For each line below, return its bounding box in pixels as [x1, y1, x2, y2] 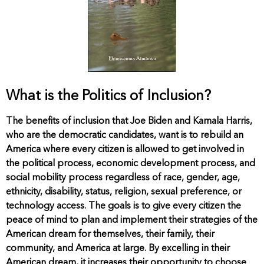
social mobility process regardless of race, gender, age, [6, 173, 240, 183]
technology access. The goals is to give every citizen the [6, 202, 241, 212]
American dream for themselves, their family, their [6, 230, 214, 240]
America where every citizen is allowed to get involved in [6, 145, 244, 155]
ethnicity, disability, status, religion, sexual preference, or [6, 187, 242, 197]
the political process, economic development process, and [6, 159, 255, 169]
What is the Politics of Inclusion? [6, 90, 211, 104]
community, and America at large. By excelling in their [6, 244, 230, 254]
